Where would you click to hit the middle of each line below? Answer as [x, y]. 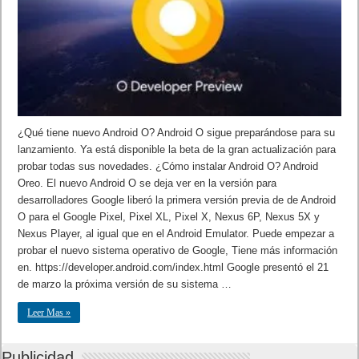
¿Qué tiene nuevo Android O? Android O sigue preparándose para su [177, 132]
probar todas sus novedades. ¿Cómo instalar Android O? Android [168, 166]
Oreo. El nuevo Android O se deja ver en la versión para [147, 183]
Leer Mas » [49, 312]
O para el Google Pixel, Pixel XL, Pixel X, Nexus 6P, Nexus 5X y [169, 216]
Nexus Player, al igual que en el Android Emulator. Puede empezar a [176, 233]
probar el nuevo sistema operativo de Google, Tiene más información [178, 250]
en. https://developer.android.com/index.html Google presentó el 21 [173, 267]
